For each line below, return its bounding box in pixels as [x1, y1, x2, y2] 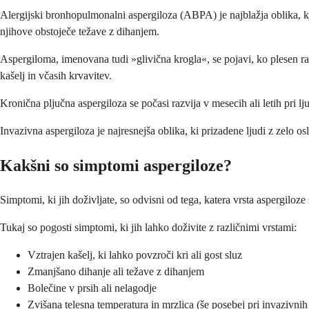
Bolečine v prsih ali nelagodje [28, 281, 157, 294]
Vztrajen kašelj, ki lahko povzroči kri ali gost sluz [28, 248, 242, 261]
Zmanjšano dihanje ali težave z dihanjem [28, 265, 204, 277]
